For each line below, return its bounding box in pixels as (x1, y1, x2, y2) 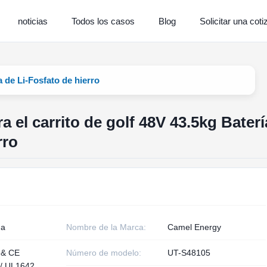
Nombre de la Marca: (66, 222, 146, 232)
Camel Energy (167, 222, 221, 232)
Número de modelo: (66, 248, 141, 257)
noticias (17, 15, 48, 26)
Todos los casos (71, 15, 135, 26)
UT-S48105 (167, 248, 210, 257)
